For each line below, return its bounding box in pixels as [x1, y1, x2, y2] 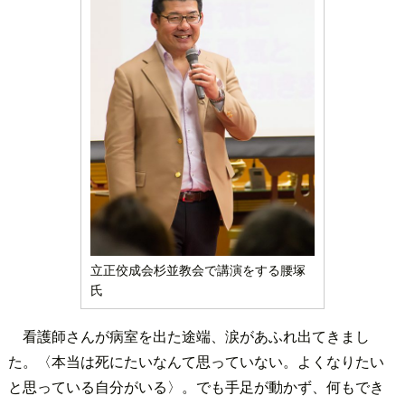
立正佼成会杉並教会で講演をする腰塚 [89, 259, 306, 278]
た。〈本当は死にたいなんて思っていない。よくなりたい [7, 350, 384, 372]
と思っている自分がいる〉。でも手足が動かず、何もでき [7, 375, 384, 397]
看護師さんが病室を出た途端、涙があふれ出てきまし [22, 325, 370, 346]
